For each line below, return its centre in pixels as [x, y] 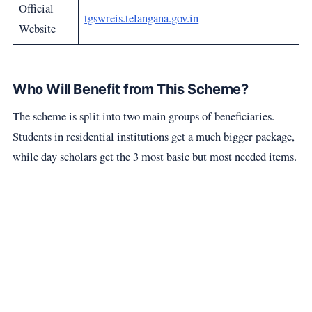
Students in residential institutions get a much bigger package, [153, 136]
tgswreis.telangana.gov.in [142, 18]
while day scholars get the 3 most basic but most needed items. [154, 156]
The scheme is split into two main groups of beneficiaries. [143, 116]
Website [38, 29]
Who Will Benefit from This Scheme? [130, 89]
